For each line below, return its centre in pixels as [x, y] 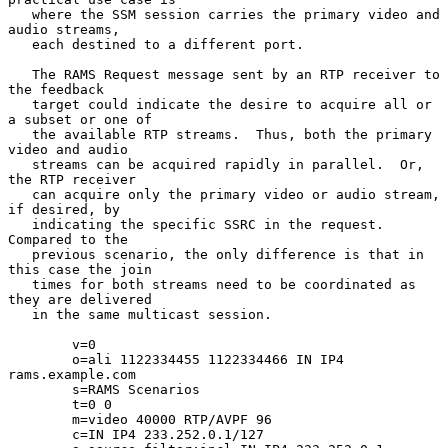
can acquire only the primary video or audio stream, [20, 194]
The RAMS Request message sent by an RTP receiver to [20, 74]
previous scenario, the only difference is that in [20, 254]
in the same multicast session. [20, 314]
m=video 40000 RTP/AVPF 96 [40, 419]
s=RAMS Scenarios [40, 389]
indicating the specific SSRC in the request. [20, 224]
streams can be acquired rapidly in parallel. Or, [20, 164]
